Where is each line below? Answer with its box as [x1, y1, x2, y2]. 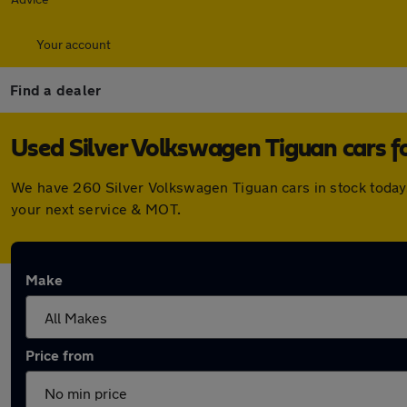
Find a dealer [10, 81, 102, 98]
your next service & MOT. [11, 200, 182, 217]
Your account [36, 36, 111, 52]
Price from [25, 346, 94, 363]
